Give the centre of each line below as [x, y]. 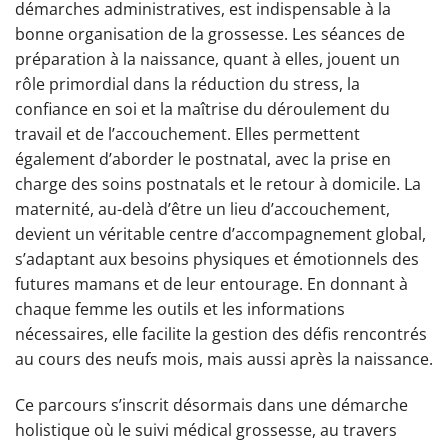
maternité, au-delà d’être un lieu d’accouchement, [202, 209]
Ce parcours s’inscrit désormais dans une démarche [211, 405]
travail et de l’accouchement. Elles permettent [187, 134]
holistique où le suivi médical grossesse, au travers [206, 430]
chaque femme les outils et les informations [180, 309]
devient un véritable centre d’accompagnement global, [220, 234]
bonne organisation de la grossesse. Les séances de [210, 34]
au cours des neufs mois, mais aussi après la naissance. [224, 359]
